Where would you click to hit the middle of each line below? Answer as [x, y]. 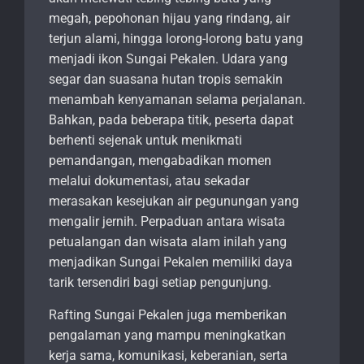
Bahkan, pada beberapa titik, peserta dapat [171, 120]
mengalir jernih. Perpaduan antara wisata [167, 222]
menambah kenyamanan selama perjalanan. [177, 100]
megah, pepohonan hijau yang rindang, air [169, 19]
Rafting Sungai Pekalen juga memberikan [168, 315]
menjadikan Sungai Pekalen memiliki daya [171, 262]
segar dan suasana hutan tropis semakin [166, 80]
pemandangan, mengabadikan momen [160, 161]
